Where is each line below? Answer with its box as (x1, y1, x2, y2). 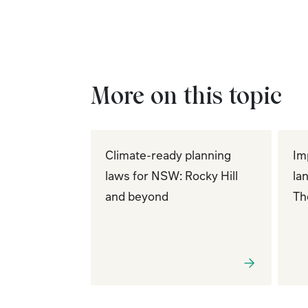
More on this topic (91, 82, 282, 109)
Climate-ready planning (105, 146, 232, 163)
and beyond (105, 187, 169, 204)
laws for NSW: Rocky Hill (105, 166, 239, 184)
